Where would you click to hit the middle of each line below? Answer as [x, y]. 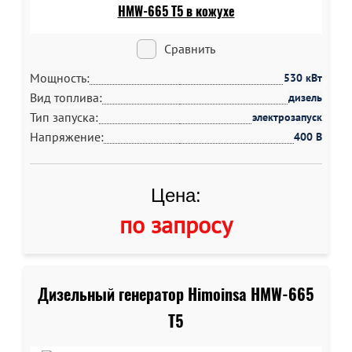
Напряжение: [67, 137]
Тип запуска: [64, 117]
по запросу [176, 224]
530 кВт [303, 78]
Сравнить [190, 49]
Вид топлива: [66, 97]
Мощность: [60, 78]
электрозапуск [287, 117]
